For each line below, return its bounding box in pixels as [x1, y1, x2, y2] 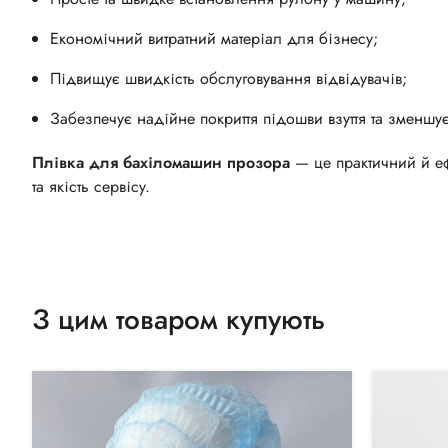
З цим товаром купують [32, 299, 325, 341]
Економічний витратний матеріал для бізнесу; [50, 27, 378, 51]
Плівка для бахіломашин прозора [32, 151, 290, 175]
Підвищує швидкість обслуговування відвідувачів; [50, 67, 407, 91]
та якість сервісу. [32, 175, 150, 199]
